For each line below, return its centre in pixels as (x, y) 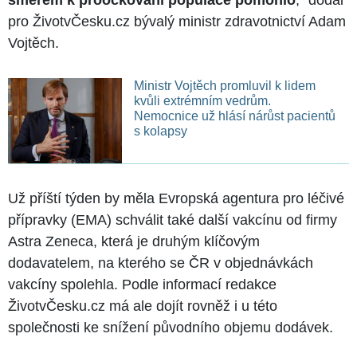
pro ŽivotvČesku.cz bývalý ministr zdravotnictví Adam (177, 21)
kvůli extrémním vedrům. (202, 100)
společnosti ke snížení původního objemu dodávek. (171, 327)
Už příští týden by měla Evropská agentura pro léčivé (176, 198)
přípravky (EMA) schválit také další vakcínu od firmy (173, 220)
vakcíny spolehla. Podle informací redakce (142, 284)
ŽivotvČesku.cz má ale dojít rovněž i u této (143, 306)
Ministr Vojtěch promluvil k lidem (224, 85)
